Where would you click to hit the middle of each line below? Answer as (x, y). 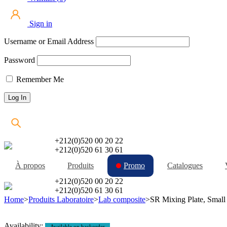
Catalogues (185, 166)
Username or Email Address (49, 42)
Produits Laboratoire (61, 200)
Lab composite (122, 200)
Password (20, 60)
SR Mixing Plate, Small (188, 200)
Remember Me (39, 80)
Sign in (40, 24)
